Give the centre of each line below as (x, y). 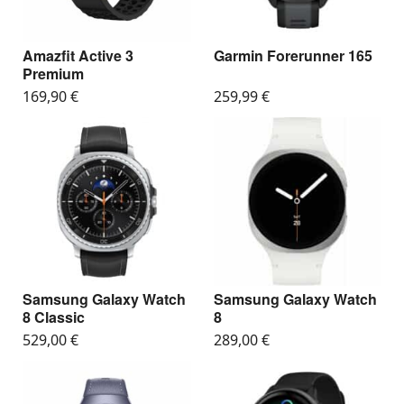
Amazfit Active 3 (78, 55)
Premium (53, 73)
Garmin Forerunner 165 (293, 55)
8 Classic (54, 317)
